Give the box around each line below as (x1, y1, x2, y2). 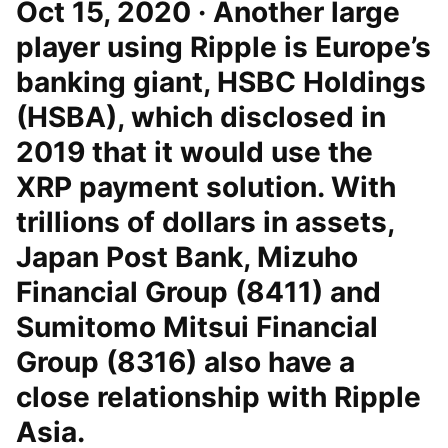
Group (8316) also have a (16, 345, 355, 379)
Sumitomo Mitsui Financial (16, 310, 378, 344)
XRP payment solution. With (16, 170, 396, 204)
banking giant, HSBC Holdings (16, 65, 426, 99)
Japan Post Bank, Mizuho (16, 240, 358, 274)
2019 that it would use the (16, 135, 373, 169)
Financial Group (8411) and (16, 275, 381, 309)
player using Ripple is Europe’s (16, 30, 431, 64)
